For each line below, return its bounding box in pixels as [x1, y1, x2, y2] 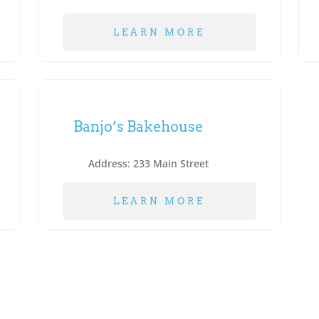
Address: [88, 156, 134, 170]
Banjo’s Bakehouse [73, 117, 203, 135]
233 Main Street [133, 156, 209, 170]
